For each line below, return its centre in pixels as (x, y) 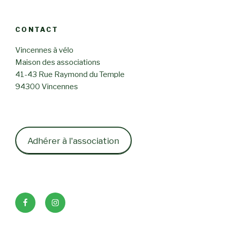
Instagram (71, 198)
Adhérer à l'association (73, 141)
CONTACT (37, 30)
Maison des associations (58, 62)
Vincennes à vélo (44, 50)
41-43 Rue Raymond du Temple (70, 74)
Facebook (40, 198)
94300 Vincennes (47, 86)
